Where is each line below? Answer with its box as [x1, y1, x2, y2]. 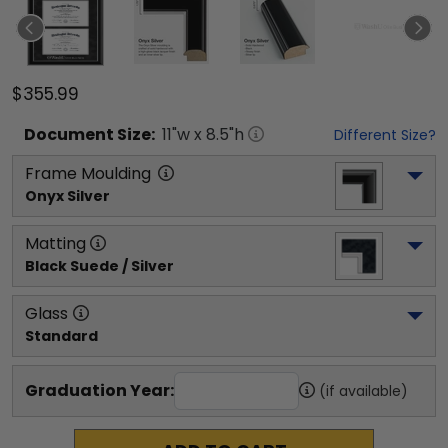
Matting [25, 232, 86, 255]
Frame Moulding [25, 162, 151, 185]
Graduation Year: [25, 379, 174, 402]
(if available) [319, 381, 408, 401]
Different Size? [334, 125, 436, 145]
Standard [25, 326, 98, 346]
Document [24, 123, 114, 146]
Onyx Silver [25, 186, 110, 206]
